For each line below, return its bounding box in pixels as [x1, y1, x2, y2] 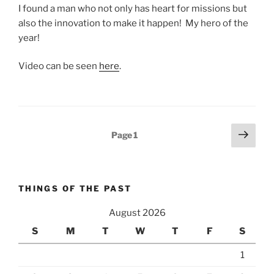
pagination [18, 141, 79, 156]
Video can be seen [18, 61, 99, 72]
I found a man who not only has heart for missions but [18, 2, 247, 14]
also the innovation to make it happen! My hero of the [18, 17, 248, 29]
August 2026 [108, 207, 166, 219]
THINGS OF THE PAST [18, 183, 132, 193]
